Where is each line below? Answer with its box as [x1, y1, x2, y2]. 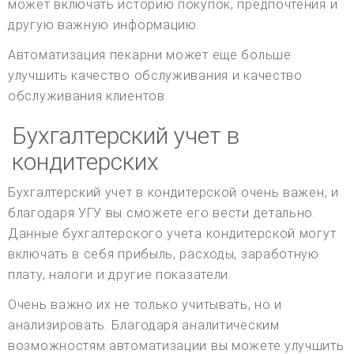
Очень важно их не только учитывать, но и [8, 297, 283, 313]
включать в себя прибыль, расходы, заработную [8, 247, 319, 262]
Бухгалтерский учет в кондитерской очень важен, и [8, 185, 339, 201]
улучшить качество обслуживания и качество [8, 68, 303, 84]
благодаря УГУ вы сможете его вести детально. [8, 205, 316, 221]
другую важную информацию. [8, 17, 200, 33]
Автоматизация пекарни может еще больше [8, 47, 292, 63]
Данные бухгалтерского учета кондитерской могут [8, 226, 337, 242]
